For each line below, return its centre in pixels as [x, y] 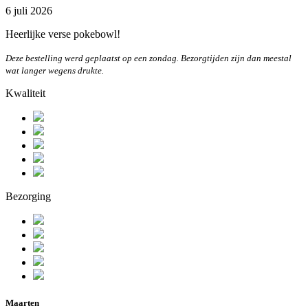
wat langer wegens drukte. [55, 70]
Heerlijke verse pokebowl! [63, 34]
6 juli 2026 [29, 10]
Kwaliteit [25, 93]
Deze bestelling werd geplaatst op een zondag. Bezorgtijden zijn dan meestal [148, 58]
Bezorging [28, 196]
